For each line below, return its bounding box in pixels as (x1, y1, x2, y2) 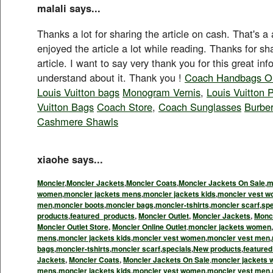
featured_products (70, 210, 135, 221)
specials (162, 243, 191, 254)
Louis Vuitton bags (37, 84, 119, 99)
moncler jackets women (188, 221, 271, 232)
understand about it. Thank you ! (37, 69, 185, 85)
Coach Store (97, 99, 152, 114)
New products (193, 243, 241, 254)
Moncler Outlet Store (37, 221, 108, 232)
